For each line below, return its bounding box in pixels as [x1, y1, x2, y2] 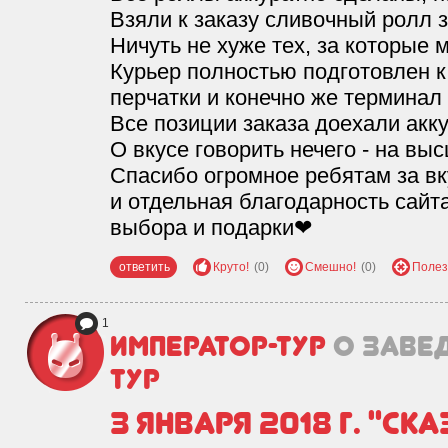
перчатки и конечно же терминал [110, 85, 442, 110]
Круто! [213, 260, 249, 274]
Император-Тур [110, 330, 333, 363]
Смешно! [305, 260, 356, 274]
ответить [119, 260, 170, 274]
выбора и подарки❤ [110, 215, 312, 240]
